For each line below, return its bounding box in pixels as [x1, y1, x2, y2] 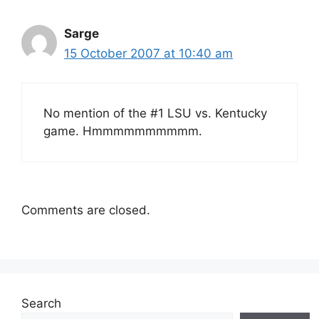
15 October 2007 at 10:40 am [64, 46, 233, 61]
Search [21, 296, 61, 310]
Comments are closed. [21, 203, 150, 217]
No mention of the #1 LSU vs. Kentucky [43, 105, 267, 120]
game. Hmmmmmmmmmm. [43, 123, 202, 138]
